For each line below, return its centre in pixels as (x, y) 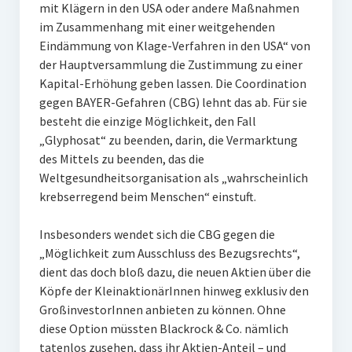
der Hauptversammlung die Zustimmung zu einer (170, 64)
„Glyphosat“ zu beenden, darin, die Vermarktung (168, 140)
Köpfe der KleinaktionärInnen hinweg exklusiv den (174, 291)
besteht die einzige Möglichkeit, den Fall (147, 121)
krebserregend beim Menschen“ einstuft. (148, 196)
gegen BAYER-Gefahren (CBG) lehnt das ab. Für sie (173, 102)
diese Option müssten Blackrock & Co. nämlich (163, 328)
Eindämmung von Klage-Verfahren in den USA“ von (174, 46)
